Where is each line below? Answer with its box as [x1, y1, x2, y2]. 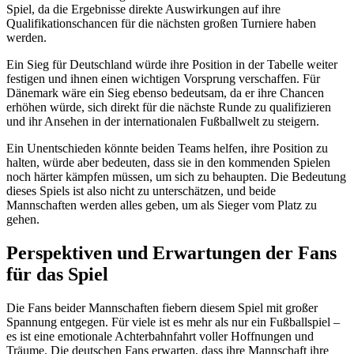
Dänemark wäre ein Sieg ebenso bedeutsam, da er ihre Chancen [6, 85, 324, 100]
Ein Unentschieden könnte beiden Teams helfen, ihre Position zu [6, 141, 328, 155]
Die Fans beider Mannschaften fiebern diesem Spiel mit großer [6, 300, 318, 314]
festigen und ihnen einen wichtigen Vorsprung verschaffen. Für [6, 71, 320, 85]
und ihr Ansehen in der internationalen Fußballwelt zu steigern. [6, 114, 319, 128]
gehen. [6, 212, 40, 226]
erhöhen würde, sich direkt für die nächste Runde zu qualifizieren [6, 100, 331, 114]
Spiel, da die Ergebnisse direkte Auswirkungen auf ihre [6, 2, 281, 16]
